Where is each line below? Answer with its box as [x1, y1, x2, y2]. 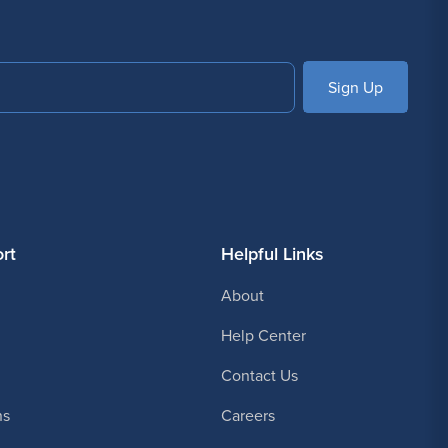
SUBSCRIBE [313, 75, 397, 98]
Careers [220, 403, 275, 426]
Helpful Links [220, 240, 324, 266]
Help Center [220, 323, 306, 346]
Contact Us [220, 363, 298, 386]
